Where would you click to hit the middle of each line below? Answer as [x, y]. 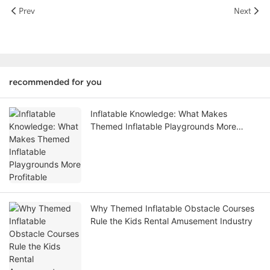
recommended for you [55, 82]
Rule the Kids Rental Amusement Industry [171, 221]
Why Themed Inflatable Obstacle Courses [172, 209]
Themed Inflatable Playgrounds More [163, 127]
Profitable [109, 139]
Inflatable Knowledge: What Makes [159, 114]
